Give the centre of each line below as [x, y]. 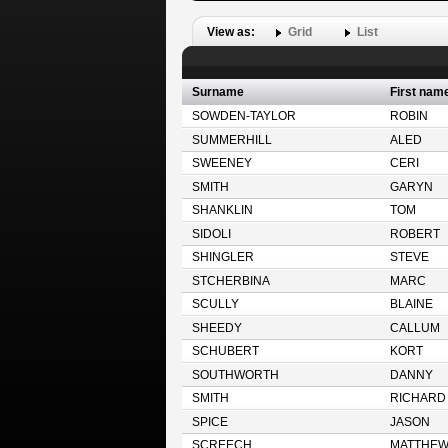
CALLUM [414, 328]
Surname [217, 92]
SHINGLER [222, 257]
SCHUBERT [225, 351]
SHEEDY [216, 328]
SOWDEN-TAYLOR [243, 116]
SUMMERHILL [231, 140]
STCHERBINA [230, 281]
